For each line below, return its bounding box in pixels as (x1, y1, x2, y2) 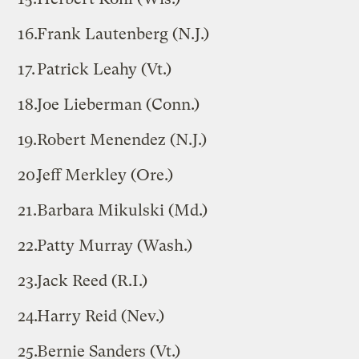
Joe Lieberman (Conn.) (37, 95, 200, 114)
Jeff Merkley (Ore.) (37, 165, 174, 184)
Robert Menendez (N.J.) (37, 130, 208, 149)
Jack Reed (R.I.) (37, 271, 148, 290)
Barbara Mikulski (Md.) (37, 200, 208, 220)
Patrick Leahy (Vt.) (37, 59, 172, 79)
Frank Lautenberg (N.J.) (37, 24, 210, 43)
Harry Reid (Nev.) (37, 306, 165, 325)
